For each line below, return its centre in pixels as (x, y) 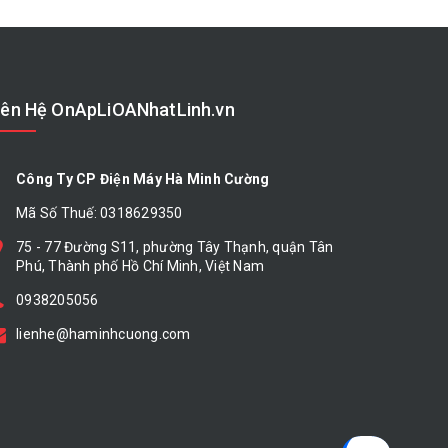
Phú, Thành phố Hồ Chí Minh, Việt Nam (140, 266)
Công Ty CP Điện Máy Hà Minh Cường (143, 179)
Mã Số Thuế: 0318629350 (99, 213)
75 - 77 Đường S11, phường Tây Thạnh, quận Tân (175, 247)
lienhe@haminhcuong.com (103, 334)
